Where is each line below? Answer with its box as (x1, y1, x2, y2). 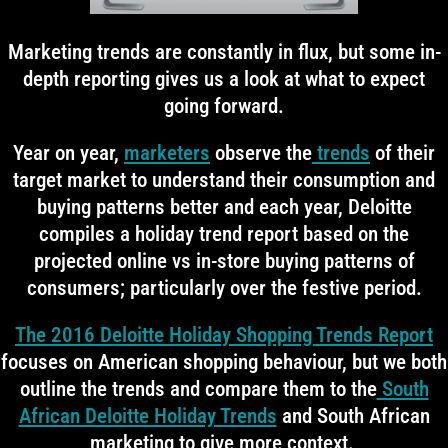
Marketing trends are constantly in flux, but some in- (7, 40, 441, 64)
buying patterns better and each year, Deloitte (36, 195, 412, 219)
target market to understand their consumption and (13, 168, 435, 192)
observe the (210, 141, 312, 165)
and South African (276, 404, 430, 428)
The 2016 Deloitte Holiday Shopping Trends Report (15, 323, 433, 347)
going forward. (164, 94, 284, 118)
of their (370, 141, 435, 165)
